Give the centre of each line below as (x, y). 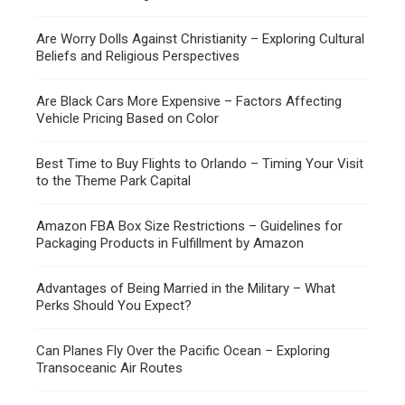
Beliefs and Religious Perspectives (138, 57)
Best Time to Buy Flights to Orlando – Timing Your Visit (200, 164)
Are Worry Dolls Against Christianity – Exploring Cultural (200, 39)
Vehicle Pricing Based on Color (127, 119)
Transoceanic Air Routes (109, 368)
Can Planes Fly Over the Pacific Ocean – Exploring (183, 351)
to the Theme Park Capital (113, 181)
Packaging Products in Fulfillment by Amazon (170, 244)
